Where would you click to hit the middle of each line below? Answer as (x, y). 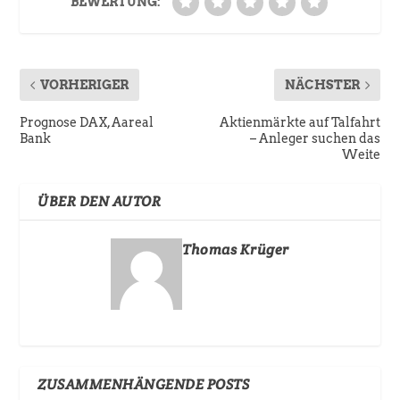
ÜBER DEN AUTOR (100, 202)
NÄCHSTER (322, 85)
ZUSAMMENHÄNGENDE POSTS (144, 385)
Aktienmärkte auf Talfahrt (300, 123)
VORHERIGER (85, 85)
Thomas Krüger (236, 250)
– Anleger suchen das (315, 139)
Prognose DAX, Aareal (87, 123)
